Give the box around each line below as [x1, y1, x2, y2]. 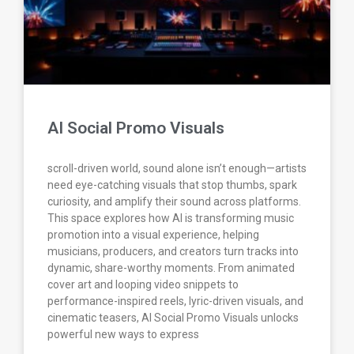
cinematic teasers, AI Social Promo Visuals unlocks [47, 311, 299, 325]
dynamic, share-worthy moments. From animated [47, 262, 295, 275]
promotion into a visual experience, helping [47, 228, 259, 242]
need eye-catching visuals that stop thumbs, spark [47, 179, 297, 192]
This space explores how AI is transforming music [47, 212, 294, 225]
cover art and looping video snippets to [47, 278, 239, 292]
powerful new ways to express [47, 328, 199, 341]
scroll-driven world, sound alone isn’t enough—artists [47, 162, 307, 175]
